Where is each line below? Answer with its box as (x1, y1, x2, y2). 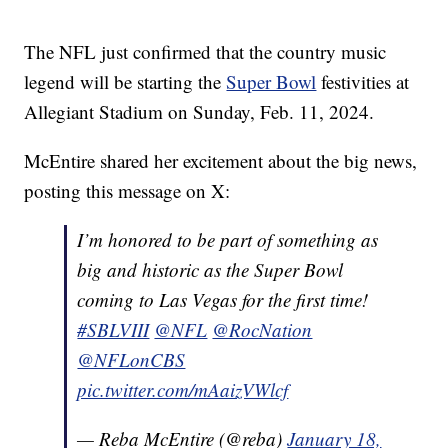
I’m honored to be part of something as (77, 227, 379, 253)
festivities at (316, 69, 410, 95)
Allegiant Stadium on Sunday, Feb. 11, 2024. (24, 99, 375, 125)
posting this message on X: (24, 178, 231, 204)
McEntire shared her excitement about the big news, (24, 148, 418, 174)
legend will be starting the (24, 69, 227, 95)
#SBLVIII (77, 317, 150, 343)
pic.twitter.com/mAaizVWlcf (77, 377, 289, 403)
